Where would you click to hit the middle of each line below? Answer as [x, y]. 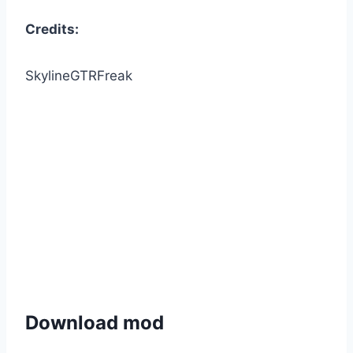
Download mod [95, 323]
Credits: [52, 30]
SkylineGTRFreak [79, 76]
